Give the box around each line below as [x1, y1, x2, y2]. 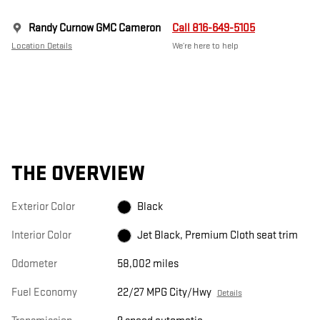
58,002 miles [116, 257, 179, 271]
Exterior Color [11, 200, 75, 214]
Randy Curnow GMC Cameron [29, 21, 161, 36]
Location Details [11, 40, 72, 52]
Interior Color [11, 229, 71, 243]
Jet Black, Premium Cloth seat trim [136, 229, 298, 243]
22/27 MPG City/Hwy [116, 286, 211, 300]
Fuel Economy [11, 286, 77, 300]
